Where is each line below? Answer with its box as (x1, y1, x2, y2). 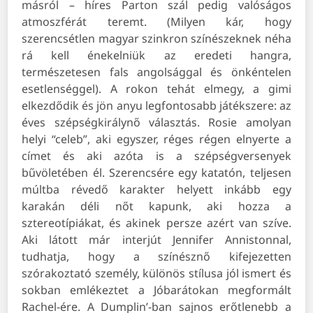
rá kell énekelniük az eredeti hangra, (22, 48, 291, 64)
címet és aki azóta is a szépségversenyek (22, 148, 291, 164)
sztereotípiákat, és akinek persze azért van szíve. (22, 215, 291, 231)
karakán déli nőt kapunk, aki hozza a (22, 198, 291, 214)
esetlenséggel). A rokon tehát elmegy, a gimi (22, 81, 291, 97)
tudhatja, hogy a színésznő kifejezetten (22, 249, 291, 265)
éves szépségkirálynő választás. (22, 115, 209, 131)
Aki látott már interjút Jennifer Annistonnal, (22, 232, 291, 248)
